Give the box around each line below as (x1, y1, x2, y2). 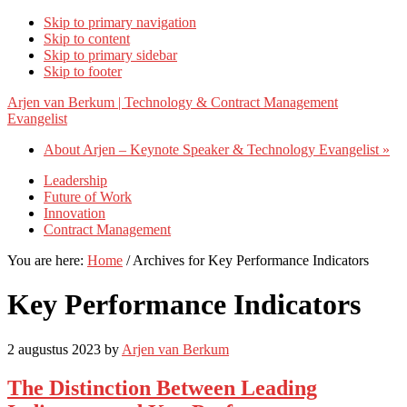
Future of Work (44, 189, 132, 204)
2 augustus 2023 (7, 341, 101, 357)
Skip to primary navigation (44, 15, 196, 30)
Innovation (44, 205, 105, 221)
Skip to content (44, 31, 130, 46)
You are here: (7, 253, 87, 268)
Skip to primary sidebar (44, 47, 177, 63)
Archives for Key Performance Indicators (130, 253, 369, 268)
